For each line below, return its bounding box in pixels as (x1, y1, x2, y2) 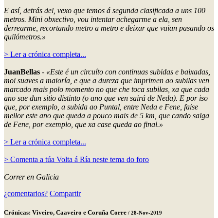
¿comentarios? (4, 189, 48, 198)
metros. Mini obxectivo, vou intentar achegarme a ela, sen (4, 15, 182, 24)
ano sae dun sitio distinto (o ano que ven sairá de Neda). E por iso (4, 94, 208, 103)
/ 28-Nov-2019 (128, 210, 162, 216)
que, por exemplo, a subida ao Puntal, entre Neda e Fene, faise (4, 103, 198, 111)
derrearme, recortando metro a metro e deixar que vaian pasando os (4, 24, 214, 33)
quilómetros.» (4, 33, 46, 41)
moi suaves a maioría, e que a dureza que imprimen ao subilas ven (4, 76, 209, 85)
